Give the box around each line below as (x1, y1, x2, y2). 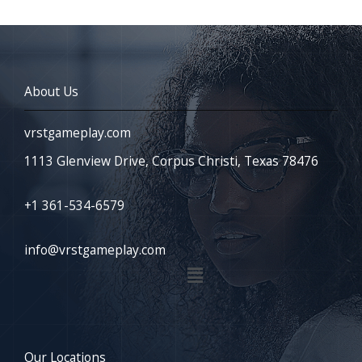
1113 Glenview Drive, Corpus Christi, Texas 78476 (24, 151, 318, 170)
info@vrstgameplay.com (24, 240, 166, 259)
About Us (24, 82, 78, 100)
